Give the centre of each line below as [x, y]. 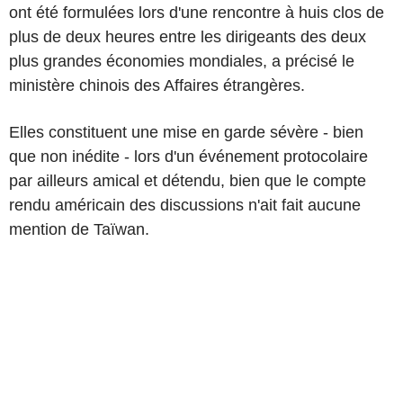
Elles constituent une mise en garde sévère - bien [186, 132]
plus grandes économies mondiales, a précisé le [182, 61]
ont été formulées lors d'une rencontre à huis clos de [197, 12]
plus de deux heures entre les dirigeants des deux [188, 36]
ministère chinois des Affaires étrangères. [157, 85]
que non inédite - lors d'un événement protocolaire [188, 156]
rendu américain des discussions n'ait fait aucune [185, 205]
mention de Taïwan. [79, 229]
